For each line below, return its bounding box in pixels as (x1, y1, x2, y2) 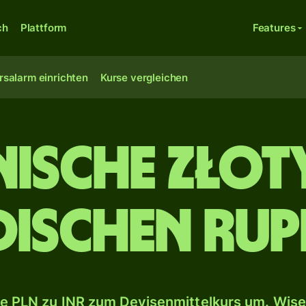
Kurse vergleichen (100, 71, 189, 84)
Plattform (20, 21, 67, 34)
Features (252, 21, 296, 34)
